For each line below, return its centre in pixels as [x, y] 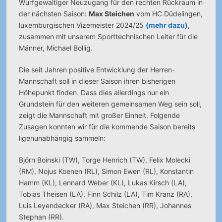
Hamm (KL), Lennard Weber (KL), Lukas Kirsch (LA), [103, 183]
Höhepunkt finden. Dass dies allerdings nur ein [94, 92]
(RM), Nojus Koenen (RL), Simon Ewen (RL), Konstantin [106, 171]
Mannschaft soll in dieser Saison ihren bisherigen [97, 81]
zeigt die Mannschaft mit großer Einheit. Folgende [99, 115]
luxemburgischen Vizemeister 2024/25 [82, 25]
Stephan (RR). [41, 217]
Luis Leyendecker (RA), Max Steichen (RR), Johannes [105, 205]
